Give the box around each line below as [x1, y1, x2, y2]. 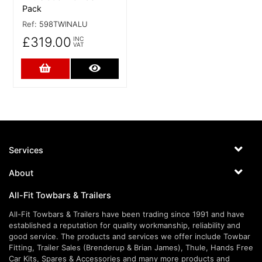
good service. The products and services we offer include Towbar [9, 231, 250, 241]
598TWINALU [39, 19, 88, 29]
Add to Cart [50, 61, 108, 74]
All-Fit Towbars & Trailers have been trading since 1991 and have [9, 209, 244, 219]
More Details [100, 61, 161, 74]
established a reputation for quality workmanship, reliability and [9, 220, 240, 230]
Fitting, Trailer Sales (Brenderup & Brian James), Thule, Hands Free [9, 242, 253, 252]
